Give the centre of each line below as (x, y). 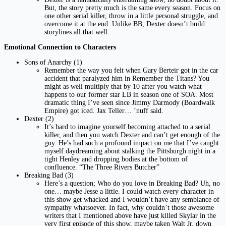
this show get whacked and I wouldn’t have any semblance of (132, 199)
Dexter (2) (39, 119)
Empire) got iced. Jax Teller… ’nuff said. (104, 110)
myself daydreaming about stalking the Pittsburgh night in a (130, 151)
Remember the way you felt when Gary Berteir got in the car (131, 70)
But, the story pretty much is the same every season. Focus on (132, 8)
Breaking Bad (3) (49, 175)
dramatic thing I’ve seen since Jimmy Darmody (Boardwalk (130, 102)
